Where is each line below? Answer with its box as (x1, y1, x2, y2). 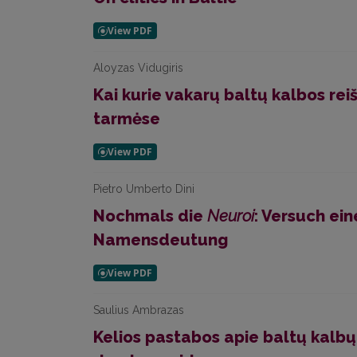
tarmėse (93, 109, 160, 128)
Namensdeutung (93, 230, 228, 249)
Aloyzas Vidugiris (93, 61, 183, 74)
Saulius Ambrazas (93, 304, 184, 316)
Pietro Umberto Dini (93, 182, 194, 195)
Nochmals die (93, 206, 207, 226)
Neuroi (207, 206, 254, 226)
